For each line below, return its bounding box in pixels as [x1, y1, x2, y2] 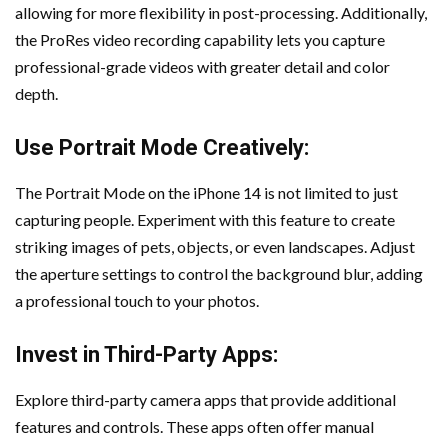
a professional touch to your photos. [15, 291, 259, 310]
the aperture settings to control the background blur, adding [15, 264, 423, 283]
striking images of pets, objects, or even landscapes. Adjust [15, 237, 415, 256]
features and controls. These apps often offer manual [15, 417, 374, 436]
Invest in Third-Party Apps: [15, 342, 278, 367]
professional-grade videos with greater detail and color [15, 57, 390, 76]
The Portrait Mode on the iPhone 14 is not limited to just [15, 183, 398, 202]
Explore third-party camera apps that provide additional [15, 390, 396, 409]
